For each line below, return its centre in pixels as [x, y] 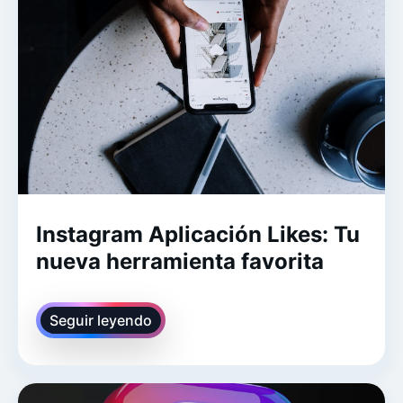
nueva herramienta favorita [180, 261]
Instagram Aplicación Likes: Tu [198, 234]
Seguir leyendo [101, 320]
